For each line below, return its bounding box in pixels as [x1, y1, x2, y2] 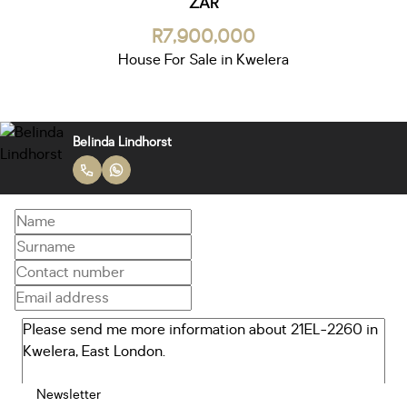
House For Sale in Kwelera [118, 50, 289, 70]
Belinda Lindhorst [73, 133, 172, 151]
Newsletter [36, 385, 101, 403]
